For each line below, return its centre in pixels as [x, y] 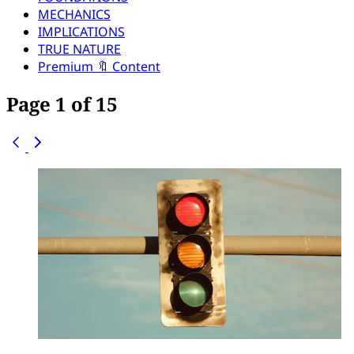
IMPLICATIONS [81, 31]
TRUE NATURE [79, 49]
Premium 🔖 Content [99, 66]
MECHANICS [74, 14]
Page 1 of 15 [62, 104]
